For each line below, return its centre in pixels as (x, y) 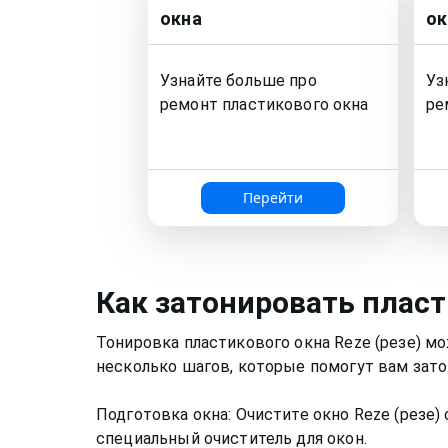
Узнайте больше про (238, 81)
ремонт (191, 105)
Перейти (273, 198)
